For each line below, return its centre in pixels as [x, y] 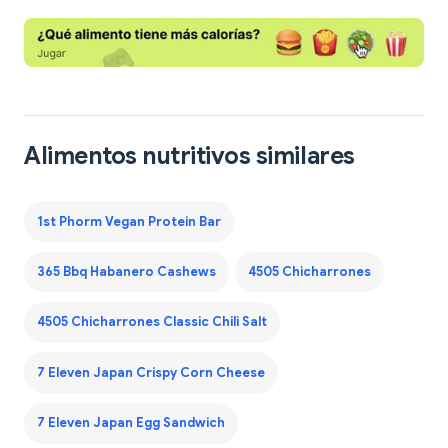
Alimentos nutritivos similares [189, 156]
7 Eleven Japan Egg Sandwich [130, 423]
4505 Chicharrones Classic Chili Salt [151, 322]
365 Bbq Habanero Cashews [126, 272]
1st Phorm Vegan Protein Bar [128, 221]
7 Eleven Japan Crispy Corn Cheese [150, 372]
